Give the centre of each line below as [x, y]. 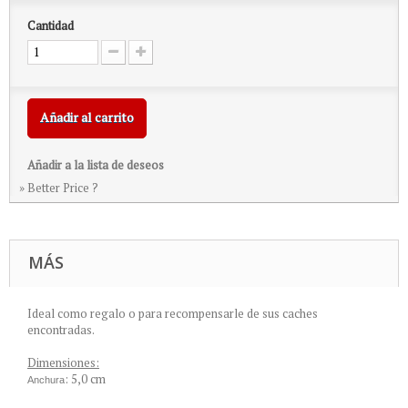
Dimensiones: [63, 362]
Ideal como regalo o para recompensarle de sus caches [173, 313]
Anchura [46, 380]
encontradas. [61, 330]
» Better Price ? [59, 188]
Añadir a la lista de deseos [96, 165]
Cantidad [51, 25]
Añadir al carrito [87, 117]
